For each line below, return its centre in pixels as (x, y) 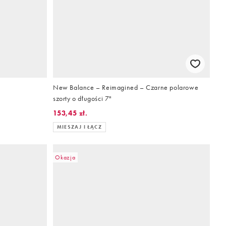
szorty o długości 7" (82, 98)
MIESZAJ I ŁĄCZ (79, 127)
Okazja (65, 157)
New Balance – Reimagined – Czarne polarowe (126, 87)
